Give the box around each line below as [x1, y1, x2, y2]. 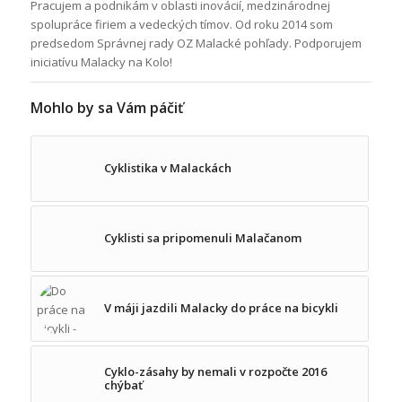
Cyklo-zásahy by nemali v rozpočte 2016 [103, 363, 327, 380]
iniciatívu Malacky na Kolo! [30, 54, 172, 71]
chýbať [103, 377, 143, 394]
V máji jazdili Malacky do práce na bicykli [103, 300, 338, 317]
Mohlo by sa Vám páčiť [30, 98, 183, 118]
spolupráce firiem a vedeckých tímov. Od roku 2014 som [30, 16, 333, 33]
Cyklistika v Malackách [103, 160, 232, 177]
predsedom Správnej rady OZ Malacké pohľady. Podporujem [30, 35, 362, 52]
